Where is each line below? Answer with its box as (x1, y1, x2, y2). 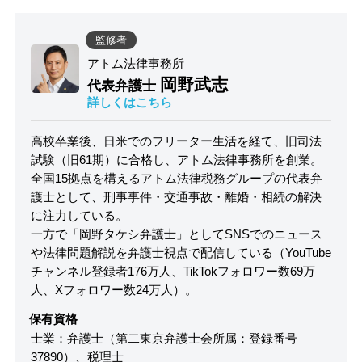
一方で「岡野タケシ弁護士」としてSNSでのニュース (30, 228, 322, 242)
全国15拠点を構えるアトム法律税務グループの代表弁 (30, 172, 322, 186)
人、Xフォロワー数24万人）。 (30, 284, 197, 297)
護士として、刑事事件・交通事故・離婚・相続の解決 (30, 191, 322, 204)
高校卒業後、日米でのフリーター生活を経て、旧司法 (30, 135, 322, 149)
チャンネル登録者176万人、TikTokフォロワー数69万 (30, 265, 315, 279)
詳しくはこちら (86, 95, 172, 110)
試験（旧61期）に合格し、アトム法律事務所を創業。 (30, 154, 322, 167)
